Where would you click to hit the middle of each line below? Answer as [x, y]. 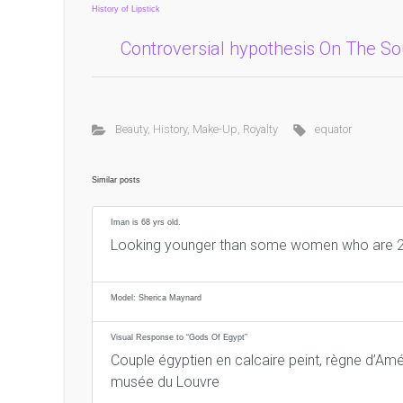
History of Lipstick [126, 9]
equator [334, 129]
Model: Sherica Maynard [156, 298]
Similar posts [116, 180]
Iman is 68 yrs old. [146, 222]
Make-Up [215, 129]
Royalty [260, 129]
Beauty [131, 129]
